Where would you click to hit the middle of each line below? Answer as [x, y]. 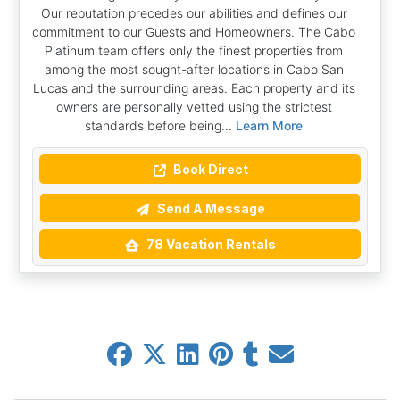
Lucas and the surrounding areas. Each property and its [194, 87]
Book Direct [209, 170]
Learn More [269, 125]
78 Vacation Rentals [209, 245]
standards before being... [160, 125]
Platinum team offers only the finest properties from [194, 50]
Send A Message [209, 208]
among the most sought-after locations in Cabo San [194, 69]
